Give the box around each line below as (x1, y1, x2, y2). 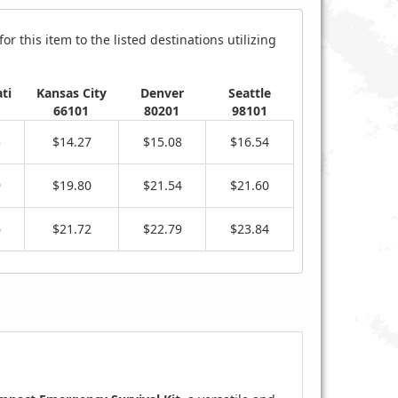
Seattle (227, 84, 271, 101)
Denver (139, 84, 184, 101)
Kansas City (36, 84, 107, 101)
